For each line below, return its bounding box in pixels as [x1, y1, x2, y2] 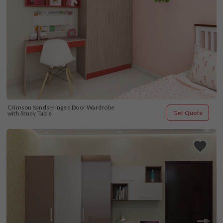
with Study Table [7, 109, 52, 117]
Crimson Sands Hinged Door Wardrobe [7, 103, 115, 111]
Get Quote [173, 109, 203, 116]
